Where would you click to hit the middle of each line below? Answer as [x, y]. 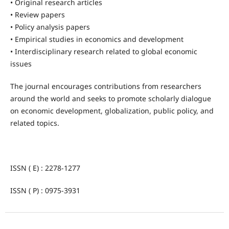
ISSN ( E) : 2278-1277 [45, 168]
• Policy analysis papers [50, 27]
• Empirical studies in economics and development [97, 39]
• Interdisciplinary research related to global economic [104, 52]
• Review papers [37, 15]
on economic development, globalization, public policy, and [112, 111]
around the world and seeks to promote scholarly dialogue [110, 99]
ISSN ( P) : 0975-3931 [45, 191]
